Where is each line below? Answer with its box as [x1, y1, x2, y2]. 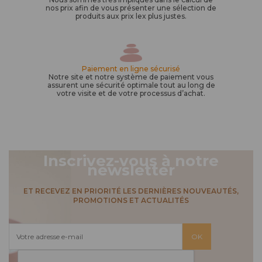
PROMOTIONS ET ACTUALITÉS [73, 196, 189, 205]
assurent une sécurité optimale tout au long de [47, 81, 215, 90]
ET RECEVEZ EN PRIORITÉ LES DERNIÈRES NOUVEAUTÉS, [23, 187, 239, 196]
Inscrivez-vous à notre [43, 151, 219, 171]
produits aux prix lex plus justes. [75, 11, 187, 20]
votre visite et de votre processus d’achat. [57, 89, 205, 98]
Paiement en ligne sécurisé [82, 64, 180, 74]
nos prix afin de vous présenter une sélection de [46, 3, 216, 12]
